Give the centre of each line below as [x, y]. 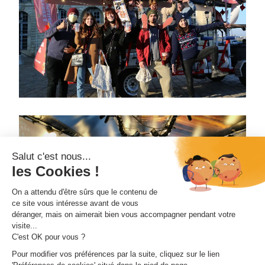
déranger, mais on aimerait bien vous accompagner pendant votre [124, 214]
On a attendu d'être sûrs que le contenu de [85, 192]
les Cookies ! [56, 171]
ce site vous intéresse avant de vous [75, 203]
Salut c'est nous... [51, 156]
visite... [25, 225]
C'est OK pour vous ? [49, 237]
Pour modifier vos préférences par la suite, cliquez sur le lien [116, 254]
